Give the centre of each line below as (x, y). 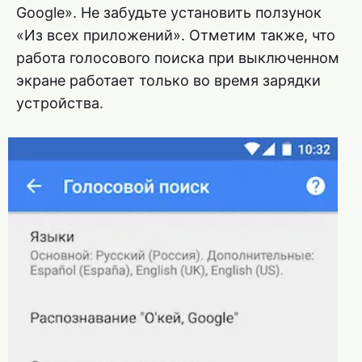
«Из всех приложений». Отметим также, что (176, 36)
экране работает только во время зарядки (168, 81)
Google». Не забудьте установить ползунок (169, 13)
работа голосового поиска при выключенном (178, 58)
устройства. (60, 103)
